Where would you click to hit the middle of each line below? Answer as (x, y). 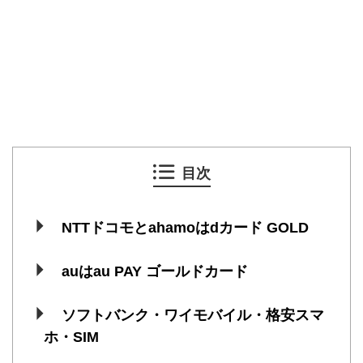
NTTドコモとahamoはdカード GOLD (185, 227)
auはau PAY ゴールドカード (154, 271)
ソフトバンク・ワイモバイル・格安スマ (192, 315)
